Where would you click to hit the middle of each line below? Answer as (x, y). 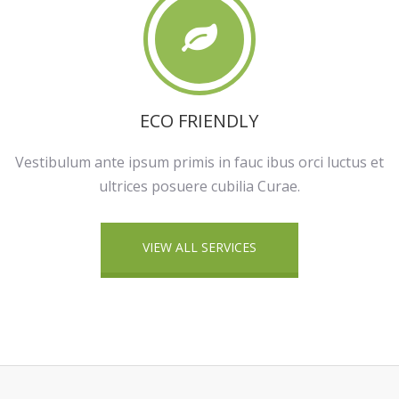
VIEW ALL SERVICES (199, 247)
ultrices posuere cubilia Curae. (199, 186)
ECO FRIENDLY (199, 121)
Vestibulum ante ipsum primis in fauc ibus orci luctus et (199, 162)
